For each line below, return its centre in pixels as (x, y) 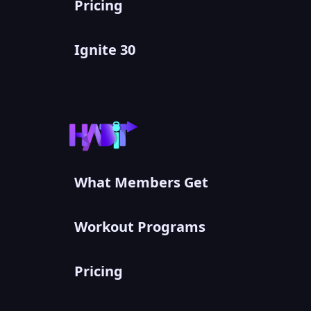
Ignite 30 (105, 49)
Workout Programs (140, 227)
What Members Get (141, 183)
